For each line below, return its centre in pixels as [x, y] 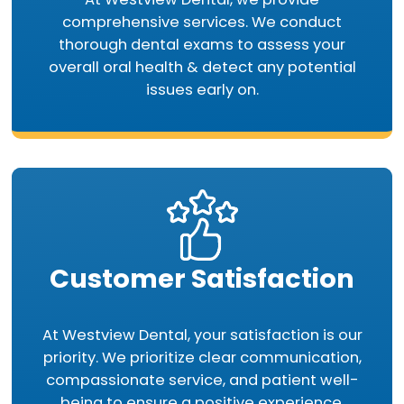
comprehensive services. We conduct [202, 23]
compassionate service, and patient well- [202, 380]
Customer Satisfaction [202, 279]
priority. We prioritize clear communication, [202, 358]
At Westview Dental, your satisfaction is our [202, 335]
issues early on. [202, 90]
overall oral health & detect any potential [202, 68]
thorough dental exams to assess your [202, 45]
